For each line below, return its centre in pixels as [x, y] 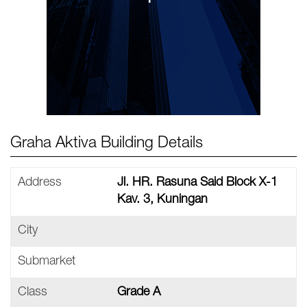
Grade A [139, 293]
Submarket [47, 262]
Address [40, 183]
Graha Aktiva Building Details [107, 144]
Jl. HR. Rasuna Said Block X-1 [197, 183]
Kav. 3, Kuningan [162, 200]
